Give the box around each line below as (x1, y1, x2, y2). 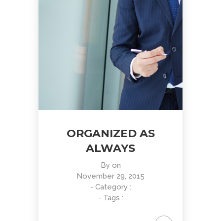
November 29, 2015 (76, 172, 145, 181)
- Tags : (98, 193, 123, 202)
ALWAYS (86, 142, 135, 155)
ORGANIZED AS (66, 127, 155, 140)
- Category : (90, 183, 131, 191)
